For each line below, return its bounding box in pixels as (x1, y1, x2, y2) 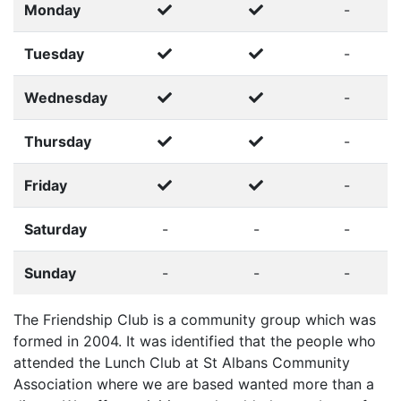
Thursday (24, 132, 91, 151)
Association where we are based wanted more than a (13, 375, 374, 394)
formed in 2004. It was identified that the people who (13, 332, 376, 351)
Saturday (24, 220, 87, 239)
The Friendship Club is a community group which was (13, 311, 376, 329)
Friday (24, 176, 67, 195)
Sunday (24, 264, 76, 283)
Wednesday (24, 89, 107, 107)
